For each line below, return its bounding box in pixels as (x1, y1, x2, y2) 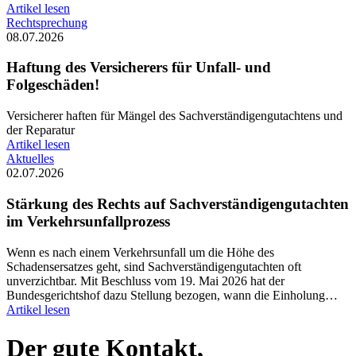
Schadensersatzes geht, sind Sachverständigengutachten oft (6, 259, 301, 273)
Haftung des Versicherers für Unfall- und (6, 59, 271, 76)
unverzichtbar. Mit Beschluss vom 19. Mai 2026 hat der (6, 273, 284, 288)
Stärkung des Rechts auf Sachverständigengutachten (6, 195, 349, 212)
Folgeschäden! (6, 76, 99, 94)
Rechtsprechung (6, 15, 87, 29)
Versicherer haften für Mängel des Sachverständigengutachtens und (6, 109, 342, 123)
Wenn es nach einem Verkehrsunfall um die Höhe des (6, 245, 274, 259)
